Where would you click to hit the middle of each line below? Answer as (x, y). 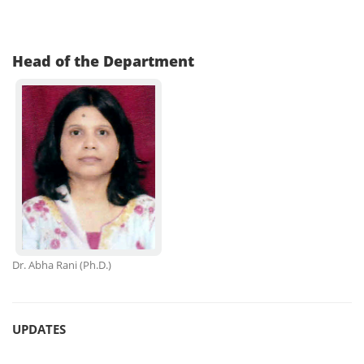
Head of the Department (103, 61)
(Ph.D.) (95, 264)
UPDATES (39, 329)
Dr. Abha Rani (45, 264)
